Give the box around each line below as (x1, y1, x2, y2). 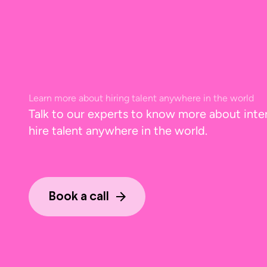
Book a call (48, 190, 109, 203)
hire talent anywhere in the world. (29, 123, 207, 138)
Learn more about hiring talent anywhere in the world (29, 92, 254, 104)
